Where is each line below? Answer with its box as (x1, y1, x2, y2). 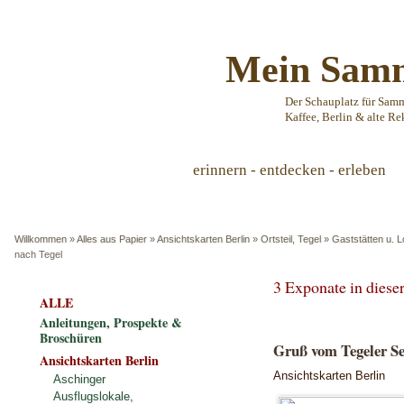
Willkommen (14, 234, 67, 244)
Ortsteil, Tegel (261, 234, 321, 244)
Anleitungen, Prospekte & (40, 313, 182, 332)
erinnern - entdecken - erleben (193, 161, 386, 179)
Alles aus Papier (77, 234, 147, 244)
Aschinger (53, 372, 106, 386)
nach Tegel (14, 249, 62, 260)
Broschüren (40, 328, 102, 347)
